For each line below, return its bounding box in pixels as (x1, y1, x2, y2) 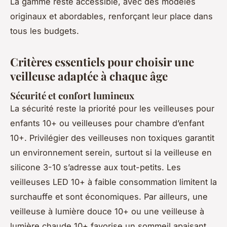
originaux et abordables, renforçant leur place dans (10, 11, 213, 21)
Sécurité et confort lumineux (10, 89, 134, 102)
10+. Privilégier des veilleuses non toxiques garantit (10, 132, 214, 143)
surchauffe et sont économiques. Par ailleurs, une (10, 191, 208, 202)
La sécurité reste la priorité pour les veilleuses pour (10, 103, 214, 113)
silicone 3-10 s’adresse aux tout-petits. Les (10, 162, 181, 172)
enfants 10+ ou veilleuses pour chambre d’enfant (10, 118, 204, 128)
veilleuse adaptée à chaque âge (10, 68, 168, 84)
